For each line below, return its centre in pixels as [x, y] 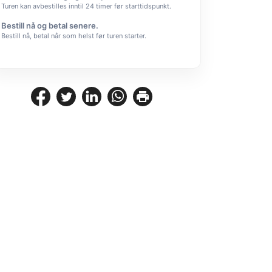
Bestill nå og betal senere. [50, 25]
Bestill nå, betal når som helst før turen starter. [74, 36]
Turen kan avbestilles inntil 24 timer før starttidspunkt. [86, 6]
